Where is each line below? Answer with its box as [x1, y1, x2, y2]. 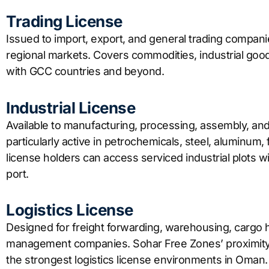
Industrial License [6, 98, 135, 117]
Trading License [6, 12, 122, 31]
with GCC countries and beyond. [6, 65, 164, 78]
